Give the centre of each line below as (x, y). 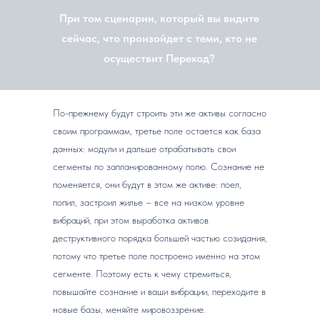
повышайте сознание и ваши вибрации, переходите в (159, 291)
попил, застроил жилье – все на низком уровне (149, 202)
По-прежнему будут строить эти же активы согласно (160, 113)
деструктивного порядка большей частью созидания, (160, 238)
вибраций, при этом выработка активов (131, 220)
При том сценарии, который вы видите (159, 18)
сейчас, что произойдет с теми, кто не (159, 38)
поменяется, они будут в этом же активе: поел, (147, 184)
